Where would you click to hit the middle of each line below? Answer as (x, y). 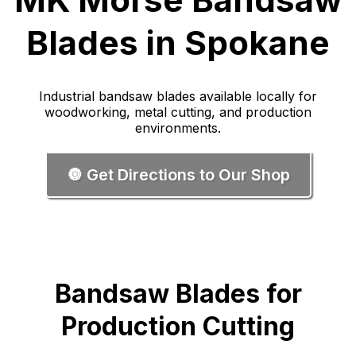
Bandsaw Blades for (178, 294)
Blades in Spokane (178, 43)
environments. (178, 128)
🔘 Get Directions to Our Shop (178, 175)
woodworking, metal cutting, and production (178, 112)
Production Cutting (178, 326)
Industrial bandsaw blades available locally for (178, 96)
